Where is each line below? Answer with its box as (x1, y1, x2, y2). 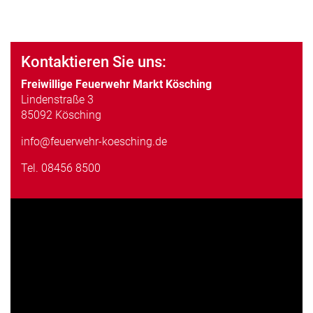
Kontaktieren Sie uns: (21, 52, 166, 71)
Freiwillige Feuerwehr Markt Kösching (21, 77, 212, 91)
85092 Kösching (21, 108, 101, 122)
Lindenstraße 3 (21, 92, 94, 106)
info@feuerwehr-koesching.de (21, 134, 167, 148)
